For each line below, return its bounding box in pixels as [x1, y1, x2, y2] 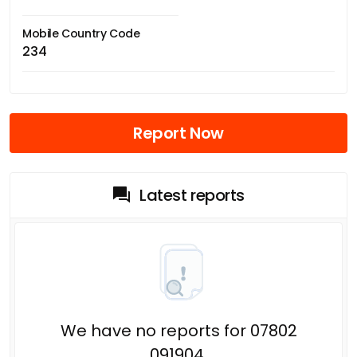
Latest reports [139, 183, 245, 206]
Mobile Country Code [22, 25, 140, 41]
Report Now [133, 121, 224, 144]
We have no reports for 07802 [60, 319, 297, 342]
